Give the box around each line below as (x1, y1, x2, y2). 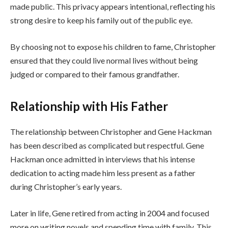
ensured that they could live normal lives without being (10, 55, 198, 65)
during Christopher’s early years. (10, 182, 122, 192)
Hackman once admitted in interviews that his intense (10, 154, 195, 164)
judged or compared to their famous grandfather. (10, 69, 179, 79)
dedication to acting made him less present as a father (10, 168, 195, 178)
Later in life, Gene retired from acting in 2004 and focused (10, 208, 209, 218)
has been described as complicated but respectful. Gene (10, 140, 204, 151)
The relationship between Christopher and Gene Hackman (10, 127, 212, 137)
